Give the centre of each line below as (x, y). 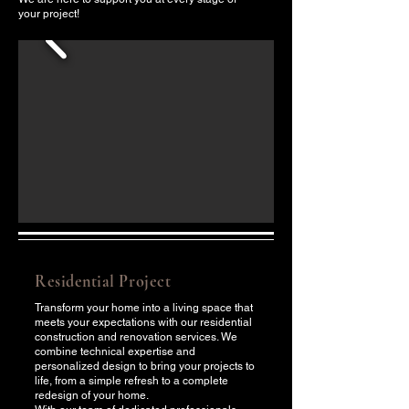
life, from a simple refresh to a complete (131, 381)
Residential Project (103, 281)
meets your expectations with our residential (143, 322)
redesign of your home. (92, 395)
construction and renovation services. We (136, 337)
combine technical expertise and (115, 351)
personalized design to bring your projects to (145, 366)
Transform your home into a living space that (144, 308)
